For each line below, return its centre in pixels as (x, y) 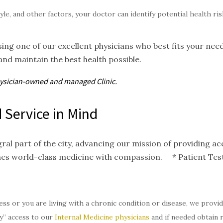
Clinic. (107, 81)
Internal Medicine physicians (102, 217)
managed (80, 81)
